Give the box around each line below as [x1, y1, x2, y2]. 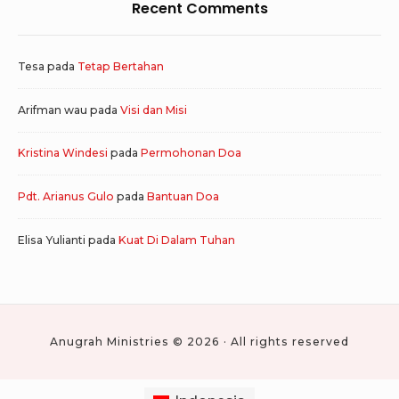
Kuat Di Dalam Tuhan [118, 233, 235, 248]
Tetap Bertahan [77, 59, 164, 73]
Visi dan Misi [120, 102, 187, 117]
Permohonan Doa [141, 146, 241, 160]
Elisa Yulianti [18, 233, 85, 248]
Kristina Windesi [18, 146, 108, 160]
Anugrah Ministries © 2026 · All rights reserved [50, 335, 349, 349]
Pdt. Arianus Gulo [18, 190, 114, 204]
